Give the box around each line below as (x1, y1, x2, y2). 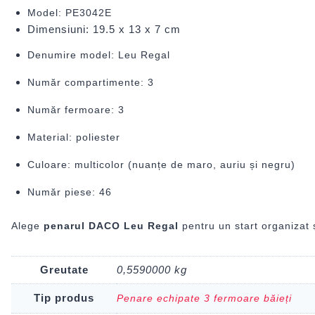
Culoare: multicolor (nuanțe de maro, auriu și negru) (27, 159, 295, 171)
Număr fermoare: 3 (27, 104, 124, 116)
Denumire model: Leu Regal (27, 49, 170, 61)
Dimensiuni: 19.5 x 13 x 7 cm (27, 23, 181, 36)
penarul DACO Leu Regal (44, 219, 179, 231)
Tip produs (34, 291, 94, 304)
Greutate (39, 263, 89, 276)
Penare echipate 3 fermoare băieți (117, 292, 292, 304)
